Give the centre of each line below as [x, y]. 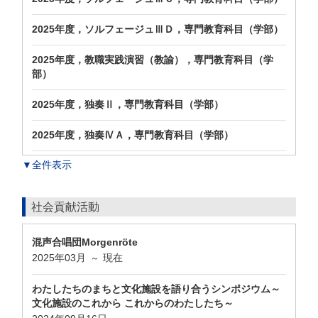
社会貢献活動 [65, 207]
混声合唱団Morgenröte [85, 242]
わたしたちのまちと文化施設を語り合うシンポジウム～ [156, 289]
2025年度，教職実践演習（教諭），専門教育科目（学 [153, 60]
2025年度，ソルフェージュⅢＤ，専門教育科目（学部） [158, 29]
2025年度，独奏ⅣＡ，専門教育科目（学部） [133, 135]
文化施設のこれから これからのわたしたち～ [133, 303]
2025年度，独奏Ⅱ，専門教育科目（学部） [128, 104]
